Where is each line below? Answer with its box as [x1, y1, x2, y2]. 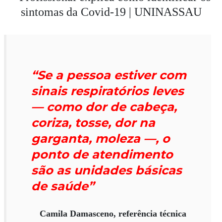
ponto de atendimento [31, 147, 173, 162]
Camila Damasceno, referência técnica [40, 209, 186, 219]
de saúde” [31, 179, 94, 194]
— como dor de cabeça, [31, 100, 177, 114]
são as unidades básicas [31, 163, 182, 178]
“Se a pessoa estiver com [31, 68, 186, 83]
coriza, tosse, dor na [31, 115, 155, 130]
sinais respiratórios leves [31, 84, 184, 99]
